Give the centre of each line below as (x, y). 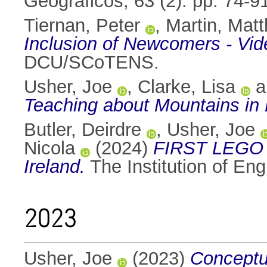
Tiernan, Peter (82, 26)
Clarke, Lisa (187, 87)
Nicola (49, 148)
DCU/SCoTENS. (91, 63)
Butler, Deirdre (83, 130)
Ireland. (55, 167)
